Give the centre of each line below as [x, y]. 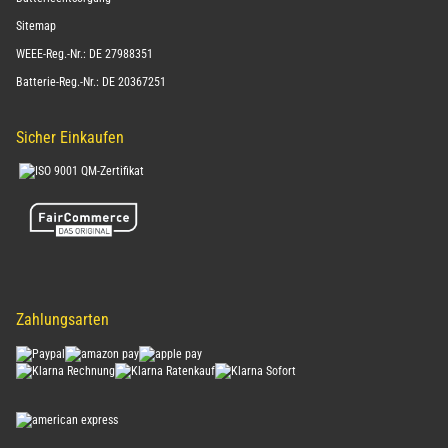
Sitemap [36, 25]
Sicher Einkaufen [70, 137]
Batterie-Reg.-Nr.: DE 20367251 [91, 81]
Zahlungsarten [62, 320]
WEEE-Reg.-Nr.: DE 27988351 [84, 53]
